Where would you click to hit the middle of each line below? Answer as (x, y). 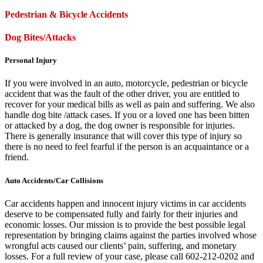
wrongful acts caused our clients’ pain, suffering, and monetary (121, 245)
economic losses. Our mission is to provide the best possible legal (125, 224)
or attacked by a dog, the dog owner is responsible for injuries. (120, 126)
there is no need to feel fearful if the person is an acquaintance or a (127, 147)
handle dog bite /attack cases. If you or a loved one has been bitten (127, 115)
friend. (17, 157)
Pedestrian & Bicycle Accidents (66, 14)
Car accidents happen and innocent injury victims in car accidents (125, 203)
